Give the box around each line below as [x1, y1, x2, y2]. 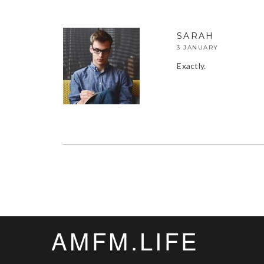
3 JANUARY [177, 43, 219, 51]
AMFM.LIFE [51, 223, 200, 257]
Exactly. [177, 60, 206, 71]
